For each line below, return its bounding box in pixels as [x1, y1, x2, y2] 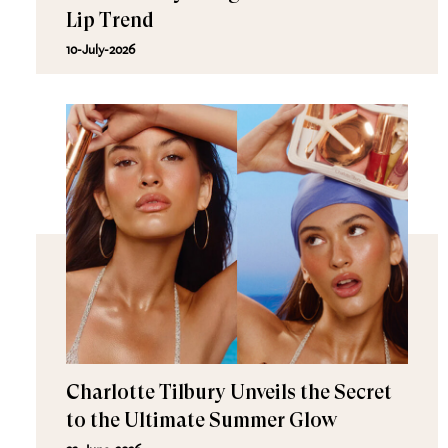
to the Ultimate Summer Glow [65, 409, 337, 432]
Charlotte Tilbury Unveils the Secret [65, 381, 392, 404]
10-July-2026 [65, 40, 135, 58]
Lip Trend [65, 9, 154, 32]
